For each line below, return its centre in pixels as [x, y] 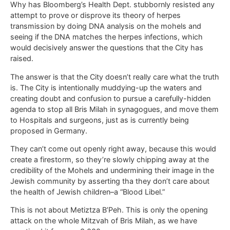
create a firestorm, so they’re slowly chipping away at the [110, 159]
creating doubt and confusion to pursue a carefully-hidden [110, 98]
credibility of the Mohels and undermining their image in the [112, 170]
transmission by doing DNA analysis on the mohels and [106, 26]
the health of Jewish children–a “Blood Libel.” [88, 191]
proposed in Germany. [49, 130]
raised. [22, 59]
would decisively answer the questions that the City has [107, 48]
